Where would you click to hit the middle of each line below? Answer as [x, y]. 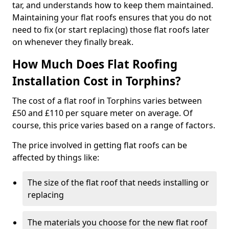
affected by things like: [56, 157]
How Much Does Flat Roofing [95, 64]
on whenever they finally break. [73, 42]
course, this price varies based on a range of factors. [114, 125]
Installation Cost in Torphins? [97, 81]
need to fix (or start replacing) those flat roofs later [111, 30]
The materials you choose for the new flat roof [118, 222]
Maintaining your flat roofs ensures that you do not [112, 17]
